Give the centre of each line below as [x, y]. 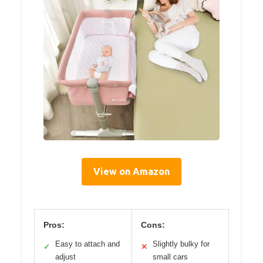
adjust [65, 257]
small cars [170, 257]
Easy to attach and [87, 244]
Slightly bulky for [181, 244]
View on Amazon [131, 171]
